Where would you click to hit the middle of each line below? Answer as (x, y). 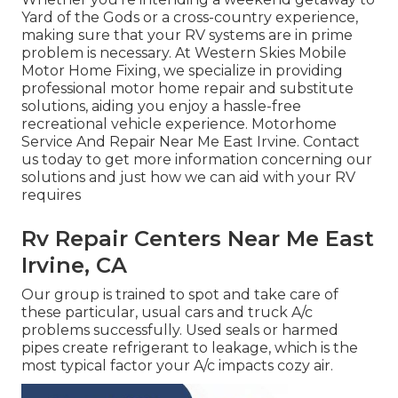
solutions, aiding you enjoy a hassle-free (161, 107)
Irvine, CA (74, 266)
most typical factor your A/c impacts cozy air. (177, 366)
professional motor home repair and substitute (187, 89)
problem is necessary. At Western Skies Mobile (184, 53)
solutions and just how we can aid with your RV (188, 178)
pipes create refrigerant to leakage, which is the (190, 348)
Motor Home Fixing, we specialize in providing (182, 71)
